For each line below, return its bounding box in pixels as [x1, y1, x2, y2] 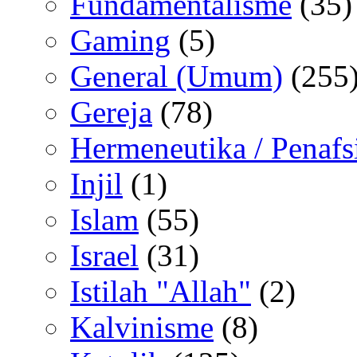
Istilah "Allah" [70, 274, 251, 309]
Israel [70, 238, 139, 273]
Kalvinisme [70, 310, 214, 345]
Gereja [70, 95, 152, 130]
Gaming [70, 23, 171, 58]
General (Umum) [70, 59, 283, 94]
